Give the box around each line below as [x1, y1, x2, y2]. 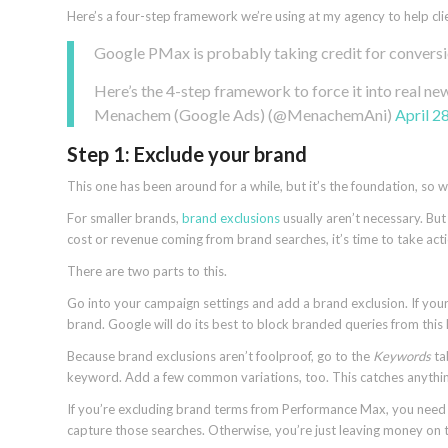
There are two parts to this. [67, 262, 227, 279]
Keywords [373, 347, 431, 364]
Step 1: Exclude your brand [67, 141, 307, 166]
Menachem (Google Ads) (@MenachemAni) [94, 104, 395, 124]
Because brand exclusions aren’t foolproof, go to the [67, 347, 373, 364]
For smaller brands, [67, 209, 182, 226]
